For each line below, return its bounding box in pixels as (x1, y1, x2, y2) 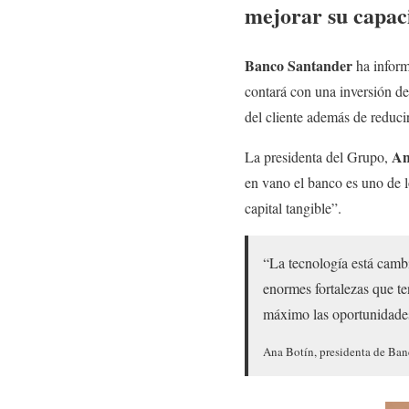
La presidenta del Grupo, (245, 146, 392, 166)
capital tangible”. (245, 197, 341, 217)
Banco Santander (245, 54, 352, 76)
